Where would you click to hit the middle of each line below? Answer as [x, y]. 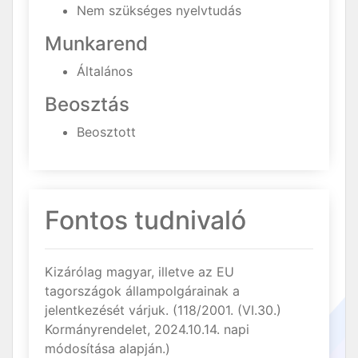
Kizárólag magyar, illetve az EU [139, 272]
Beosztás [87, 105]
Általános [105, 72]
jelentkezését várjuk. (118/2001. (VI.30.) [163, 310]
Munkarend [96, 44]
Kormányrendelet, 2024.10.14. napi [147, 330]
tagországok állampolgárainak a [142, 291]
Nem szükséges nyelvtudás [159, 11]
